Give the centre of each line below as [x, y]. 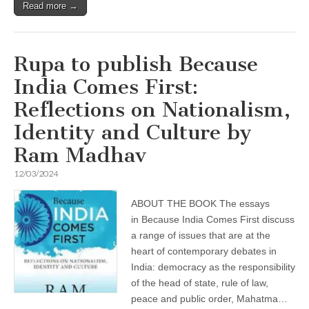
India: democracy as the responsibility [213, 267]
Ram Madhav [80, 155]
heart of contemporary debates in [204, 251]
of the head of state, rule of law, [200, 283]
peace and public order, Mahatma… [209, 299]
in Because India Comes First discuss [213, 219]
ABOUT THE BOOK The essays [200, 203]
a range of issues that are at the [201, 235]
